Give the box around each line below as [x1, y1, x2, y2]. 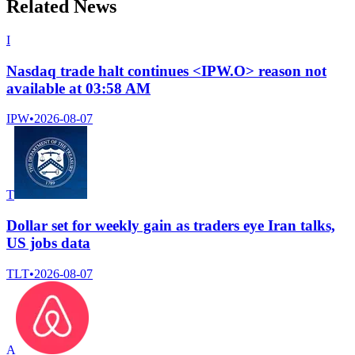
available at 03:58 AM [6, 79, 151, 97]
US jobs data [6, 235, 90, 252]
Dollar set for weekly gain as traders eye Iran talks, [6, 217, 335, 235]
